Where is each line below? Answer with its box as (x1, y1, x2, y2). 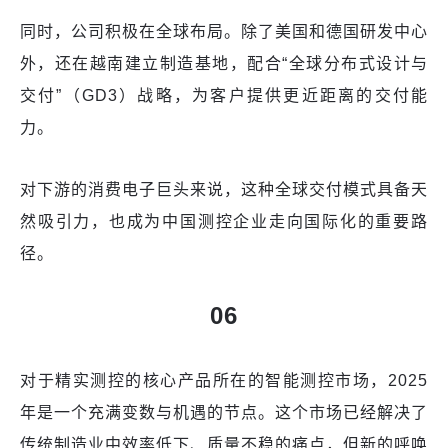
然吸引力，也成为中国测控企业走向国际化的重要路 (20, 213, 428, 231)
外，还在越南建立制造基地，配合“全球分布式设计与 (20, 55, 428, 73)
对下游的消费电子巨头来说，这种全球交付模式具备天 (20, 181, 428, 199)
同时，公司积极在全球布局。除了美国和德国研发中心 (20, 23, 428, 41)
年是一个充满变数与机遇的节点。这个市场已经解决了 (20, 404, 428, 422)
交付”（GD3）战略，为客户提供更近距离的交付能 (20, 87, 428, 105)
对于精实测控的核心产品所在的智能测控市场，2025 (20, 372, 428, 390)
